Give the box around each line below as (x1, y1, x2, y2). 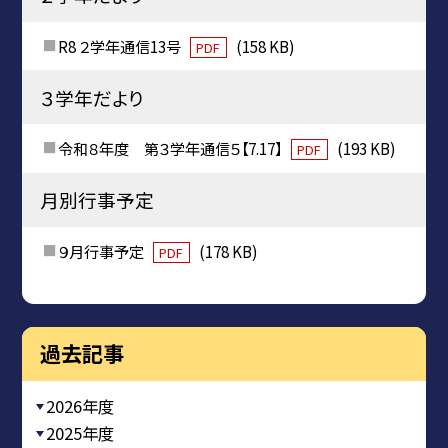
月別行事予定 (39, 186, 154, 214)
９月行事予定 (57, 239, 147, 262)
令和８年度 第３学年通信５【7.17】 (57, 137, 285, 160)
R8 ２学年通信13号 (57, 34, 184, 57)
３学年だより (39, 83, 144, 111)
